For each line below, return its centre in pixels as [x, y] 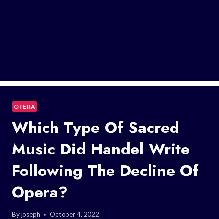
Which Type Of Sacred [96, 127]
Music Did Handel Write [101, 149]
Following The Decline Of [105, 170]
